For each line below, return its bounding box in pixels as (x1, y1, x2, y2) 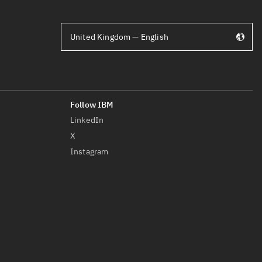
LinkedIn (70, 115, 104, 125)
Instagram (70, 146, 109, 157)
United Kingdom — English (70, 32, 168, 42)
